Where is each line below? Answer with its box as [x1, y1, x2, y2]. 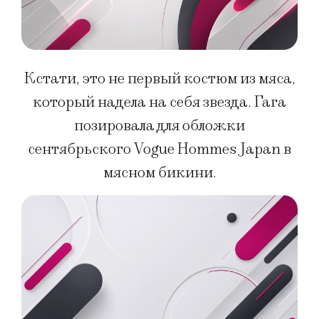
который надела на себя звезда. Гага [33, 93, 286, 113]
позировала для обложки [74, 116, 245, 136]
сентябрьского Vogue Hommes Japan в [28, 140, 291, 159]
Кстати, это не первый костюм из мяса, [23, 69, 296, 89]
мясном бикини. [103, 163, 216, 183]
